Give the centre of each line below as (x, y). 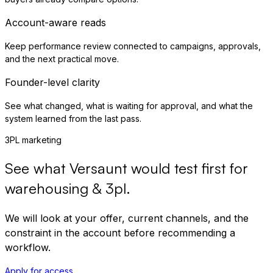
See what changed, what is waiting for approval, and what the (129, 106)
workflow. (28, 248)
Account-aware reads (55, 23)
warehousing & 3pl (66, 189)
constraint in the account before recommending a (120, 233)
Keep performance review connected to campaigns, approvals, (133, 46)
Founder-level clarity (52, 83)
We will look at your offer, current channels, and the (127, 218)
